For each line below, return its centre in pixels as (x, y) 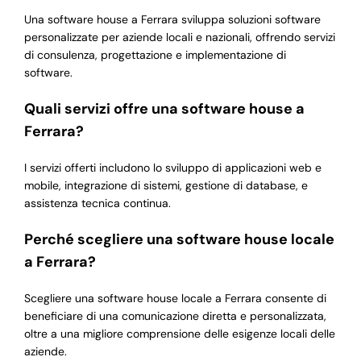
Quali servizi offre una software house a (164, 109)
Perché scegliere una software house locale (179, 240)
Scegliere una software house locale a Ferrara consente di (175, 299)
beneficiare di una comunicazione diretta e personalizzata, (175, 316)
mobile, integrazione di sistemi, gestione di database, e (166, 186)
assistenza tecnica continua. (97, 203)
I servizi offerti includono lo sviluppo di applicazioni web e (172, 168)
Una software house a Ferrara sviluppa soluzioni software (172, 20)
